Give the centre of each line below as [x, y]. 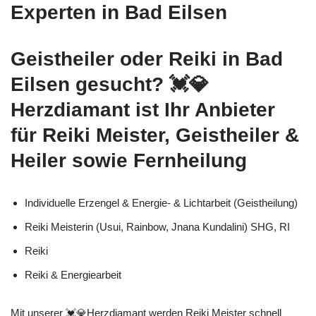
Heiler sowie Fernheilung [129, 160]
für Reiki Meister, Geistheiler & [155, 135]
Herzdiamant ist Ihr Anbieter [143, 109]
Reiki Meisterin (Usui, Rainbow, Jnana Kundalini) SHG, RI [157, 226]
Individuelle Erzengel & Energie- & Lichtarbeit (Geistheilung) [161, 202]
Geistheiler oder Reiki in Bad [147, 59]
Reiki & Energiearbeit [73, 274]
